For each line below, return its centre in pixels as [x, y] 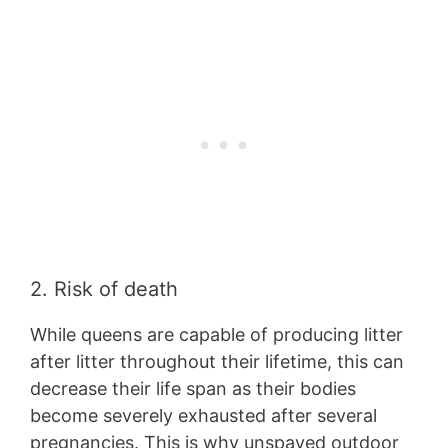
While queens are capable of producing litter [216, 335]
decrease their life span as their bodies [193, 389]
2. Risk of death [104, 289]
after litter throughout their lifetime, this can [217, 362]
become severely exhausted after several [203, 416]
